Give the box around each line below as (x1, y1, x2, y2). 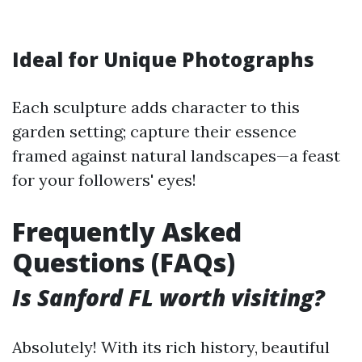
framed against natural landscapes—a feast (12, 145, 340, 166)
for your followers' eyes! (12, 170, 196, 190)
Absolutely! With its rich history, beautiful (12, 337, 330, 357)
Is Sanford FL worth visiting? (12, 282, 325, 313)
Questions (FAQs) (12, 245, 235, 280)
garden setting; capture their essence (12, 121, 297, 141)
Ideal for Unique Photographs (12, 46, 314, 73)
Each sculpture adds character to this (12, 97, 300, 117)
